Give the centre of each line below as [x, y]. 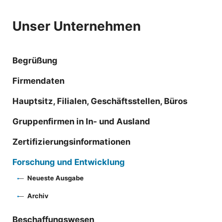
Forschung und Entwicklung [69, 162]
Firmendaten [38, 81]
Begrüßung [35, 60]
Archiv [38, 195]
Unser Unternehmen [77, 26]
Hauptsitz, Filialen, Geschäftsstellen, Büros [100, 101]
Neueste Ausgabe [55, 178]
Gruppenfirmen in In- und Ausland [81, 121]
